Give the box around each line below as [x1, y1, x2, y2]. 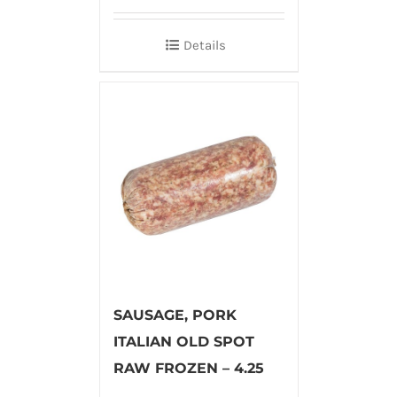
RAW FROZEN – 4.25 [113, 360, 264, 378]
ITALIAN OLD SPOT [113, 333, 254, 351]
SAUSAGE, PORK [113, 307, 237, 324]
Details [183, 37, 226, 54]
